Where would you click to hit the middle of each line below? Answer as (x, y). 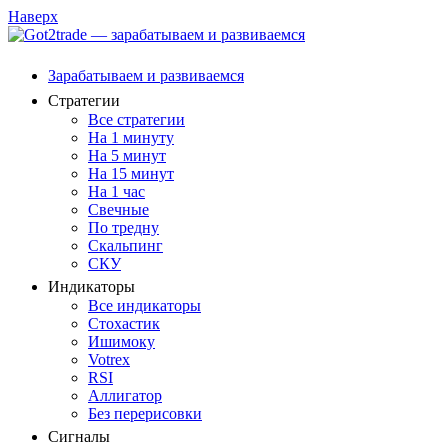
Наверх (33, 16)
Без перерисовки (145, 413)
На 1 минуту (131, 137)
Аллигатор (125, 395)
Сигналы (79, 436)
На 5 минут (127, 155)
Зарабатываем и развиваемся (146, 75)
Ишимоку (121, 341)
